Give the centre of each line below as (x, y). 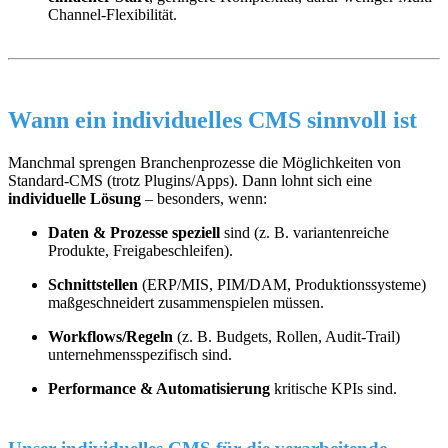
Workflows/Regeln (110, 336)
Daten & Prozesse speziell (134, 232)
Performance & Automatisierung (159, 388)
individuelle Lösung (74, 198)
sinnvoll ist (359, 119)
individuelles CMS (206, 119)
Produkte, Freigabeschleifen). (140, 250)
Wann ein (60, 119)
